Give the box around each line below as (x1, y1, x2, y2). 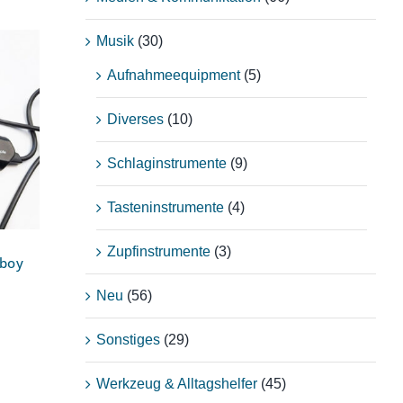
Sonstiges (96, 331, 161, 347)
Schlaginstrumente (107, 155, 228, 171)
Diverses (107, 111, 165, 127)
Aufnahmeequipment (107, 67, 241, 83)
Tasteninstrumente (107, 199, 225, 215)
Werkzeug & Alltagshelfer (96, 375, 258, 391)
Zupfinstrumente (107, 243, 211, 259)
